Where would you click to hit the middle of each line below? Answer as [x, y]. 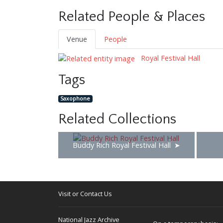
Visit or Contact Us [85, 194]
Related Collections [117, 119]
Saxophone [75, 99]
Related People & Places [132, 16]
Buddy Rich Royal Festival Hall [121, 145]
